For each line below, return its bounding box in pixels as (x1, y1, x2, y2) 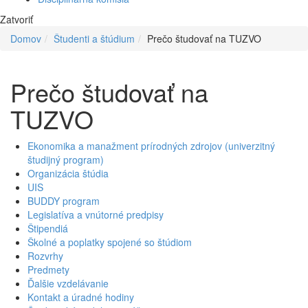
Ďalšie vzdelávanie (27, 276, 109, 290)
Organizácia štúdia (27, 166, 109, 180)
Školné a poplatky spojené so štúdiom (27, 234, 192, 249)
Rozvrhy (27, 248, 63, 263)
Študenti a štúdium (54, 31, 135, 45)
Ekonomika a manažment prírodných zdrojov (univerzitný (27, 138, 275, 153)
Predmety (27, 262, 69, 276)
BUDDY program (27, 193, 100, 208)
